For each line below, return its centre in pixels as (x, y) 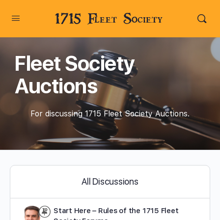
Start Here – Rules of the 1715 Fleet (116, 211)
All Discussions (110, 181)
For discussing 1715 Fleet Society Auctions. (110, 114)
